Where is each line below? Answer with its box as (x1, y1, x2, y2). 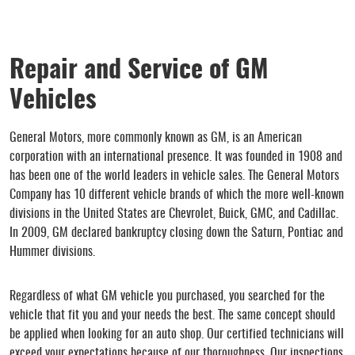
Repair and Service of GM (10, 57, 269, 83)
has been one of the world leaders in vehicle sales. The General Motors (10, 169, 339, 182)
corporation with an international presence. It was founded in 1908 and (10, 150, 342, 163)
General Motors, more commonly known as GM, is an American (10, 131, 302, 144)
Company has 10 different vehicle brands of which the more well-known (10, 188, 344, 201)
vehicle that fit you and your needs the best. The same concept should (10, 308, 335, 322)
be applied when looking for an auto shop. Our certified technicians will (10, 327, 344, 341)
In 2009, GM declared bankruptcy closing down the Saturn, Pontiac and (10, 226, 343, 239)
